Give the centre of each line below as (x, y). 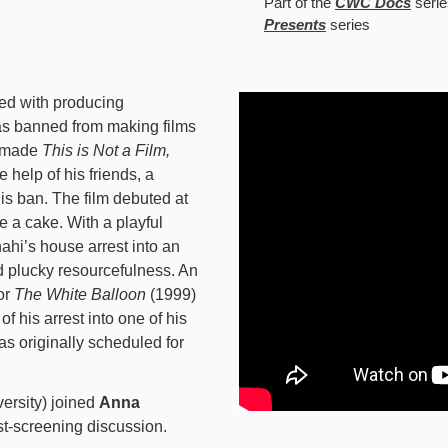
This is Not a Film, (106, 150)
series (348, 24)
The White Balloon (80, 294)
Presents (295, 24)
